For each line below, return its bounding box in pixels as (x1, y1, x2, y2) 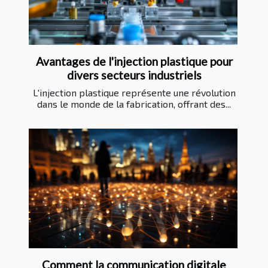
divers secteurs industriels (66, 68, 202, 83)
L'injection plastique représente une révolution (32, 87, 236, 99)
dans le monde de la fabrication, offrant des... (37, 98, 231, 110)
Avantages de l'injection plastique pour (35, 54, 233, 69)
